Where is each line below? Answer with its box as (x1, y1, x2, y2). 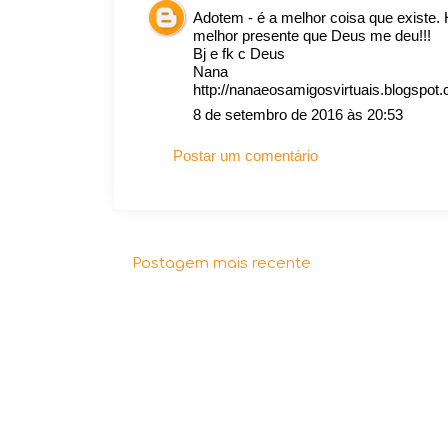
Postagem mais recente (132, 255, 311, 272)
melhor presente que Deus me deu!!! (193, 26, 431, 44)
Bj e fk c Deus (193, 44, 285, 62)
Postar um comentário (173, 146, 318, 164)
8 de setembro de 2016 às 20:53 (193, 106, 403, 123)
